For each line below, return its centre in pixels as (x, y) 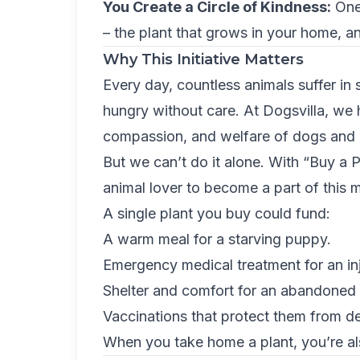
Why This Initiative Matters (203, 59)
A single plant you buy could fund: (217, 213)
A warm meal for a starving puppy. (217, 239)
